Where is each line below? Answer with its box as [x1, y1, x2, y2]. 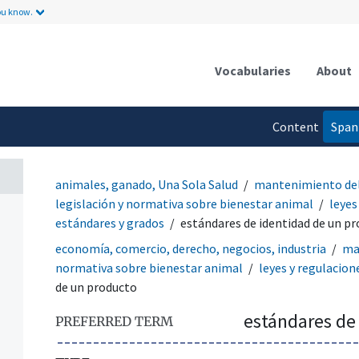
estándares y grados [55, 214, 164, 231]
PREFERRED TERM [55, 313, 173, 329]
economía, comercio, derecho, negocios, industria [55, 240, 326, 256]
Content [272, 118, 319, 135]
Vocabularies [215, 62, 291, 79]
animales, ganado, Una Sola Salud [55, 175, 238, 192]
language [267, 150, 319, 167]
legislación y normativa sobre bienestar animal [55, 195, 313, 212]
